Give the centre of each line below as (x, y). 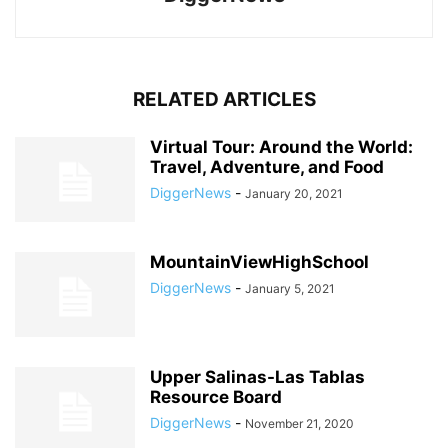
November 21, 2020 (299, 423)
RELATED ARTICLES (224, 99)
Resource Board (216, 397)
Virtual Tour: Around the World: (281, 147)
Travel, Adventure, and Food (267, 167)
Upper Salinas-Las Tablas (257, 377)
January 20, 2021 (294, 193)
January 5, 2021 (290, 288)
